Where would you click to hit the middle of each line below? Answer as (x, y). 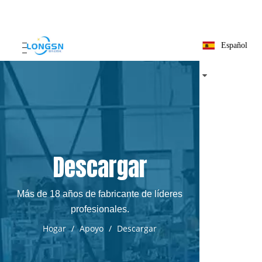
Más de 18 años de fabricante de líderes (100, 194)
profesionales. (100, 209)
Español (234, 45)
